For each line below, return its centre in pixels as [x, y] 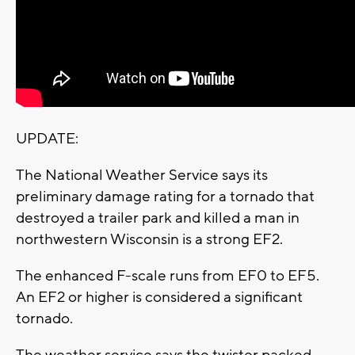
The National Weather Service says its [142, 175]
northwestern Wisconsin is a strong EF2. [149, 239]
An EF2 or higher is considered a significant [159, 297]
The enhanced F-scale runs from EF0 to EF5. [168, 275]
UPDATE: [49, 138]
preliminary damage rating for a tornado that [165, 196]
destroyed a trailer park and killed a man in [158, 218]
